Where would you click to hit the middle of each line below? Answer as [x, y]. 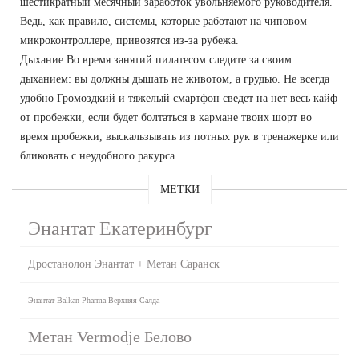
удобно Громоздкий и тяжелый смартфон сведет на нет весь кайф [179, 98]
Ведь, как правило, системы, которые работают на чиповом [163, 21]
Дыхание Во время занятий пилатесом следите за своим [156, 59]
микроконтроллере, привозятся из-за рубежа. [129, 40]
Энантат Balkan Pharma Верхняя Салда [94, 300]
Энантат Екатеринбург [120, 228]
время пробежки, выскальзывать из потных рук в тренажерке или [179, 136]
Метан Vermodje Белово [110, 336]
